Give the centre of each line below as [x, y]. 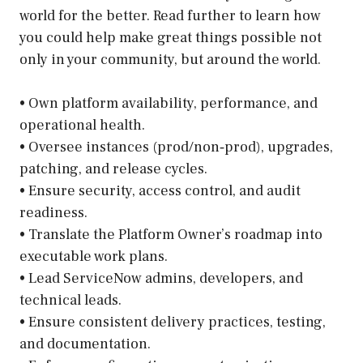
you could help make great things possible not [171, 38]
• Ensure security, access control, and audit [160, 191]
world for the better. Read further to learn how [170, 16]
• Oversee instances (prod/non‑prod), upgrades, [176, 147]
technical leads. [70, 300]
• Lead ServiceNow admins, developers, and [161, 278]
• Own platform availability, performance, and [169, 103]
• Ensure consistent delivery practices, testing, [173, 322]
